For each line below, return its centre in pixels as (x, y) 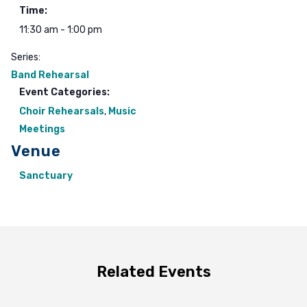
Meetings (42, 129)
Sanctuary (46, 176)
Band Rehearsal (50, 75)
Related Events (153, 272)
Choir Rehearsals (62, 111)
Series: (26, 57)
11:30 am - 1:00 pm (61, 30)
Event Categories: (64, 92)
